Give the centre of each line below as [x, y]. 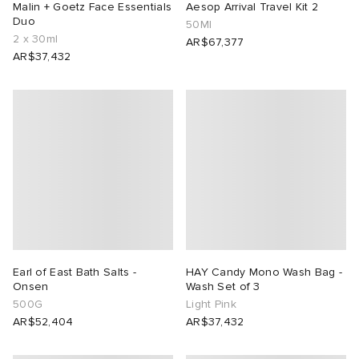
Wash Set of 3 [223, 286]
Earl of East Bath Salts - [75, 272]
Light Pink [211, 304]
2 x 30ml [36, 39]
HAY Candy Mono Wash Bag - [264, 272]
